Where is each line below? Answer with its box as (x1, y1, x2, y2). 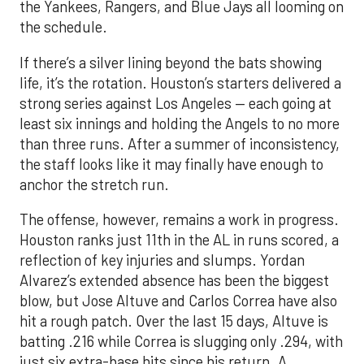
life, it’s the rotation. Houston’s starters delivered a (19, 73, 341, 92)
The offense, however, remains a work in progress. (19, 210, 339, 228)
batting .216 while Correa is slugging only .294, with (19, 331, 343, 350)
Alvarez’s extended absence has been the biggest (19, 271, 329, 289)
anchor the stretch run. (19, 175, 169, 193)
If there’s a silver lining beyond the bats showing (19, 53, 322, 71)
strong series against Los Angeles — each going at (19, 93, 331, 112)
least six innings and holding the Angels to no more (19, 114, 340, 132)
